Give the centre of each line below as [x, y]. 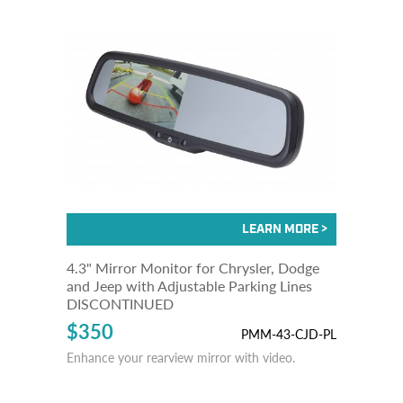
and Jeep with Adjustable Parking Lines [189, 286]
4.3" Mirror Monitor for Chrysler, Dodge [193, 268]
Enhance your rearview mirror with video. [181, 357]
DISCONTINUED [120, 304]
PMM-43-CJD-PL [289, 334]
